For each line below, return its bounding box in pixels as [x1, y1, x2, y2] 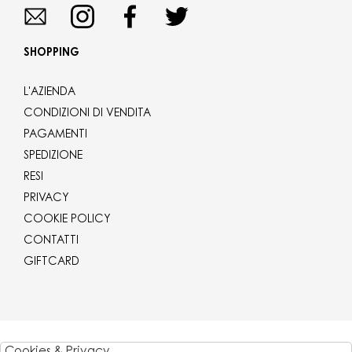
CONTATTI [24, 236, 79, 247]
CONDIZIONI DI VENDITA [24, 108, 151, 120]
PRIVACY [24, 193, 69, 205]
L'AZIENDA [24, 87, 75, 99]
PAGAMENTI [24, 130, 87, 141]
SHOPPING [24, 48, 79, 60]
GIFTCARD [24, 257, 79, 269]
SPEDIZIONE [24, 151, 82, 163]
